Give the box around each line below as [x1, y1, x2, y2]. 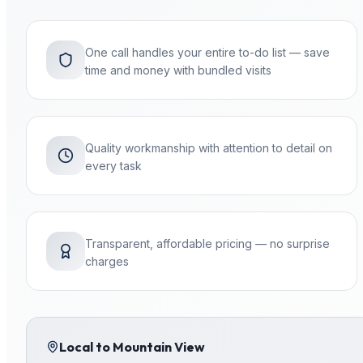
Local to [59, 339, 113, 355]
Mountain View [113, 339, 205, 355]
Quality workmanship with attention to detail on [85, 141, 332, 155]
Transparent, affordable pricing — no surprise [85, 237, 330, 250]
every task [85, 159, 142, 173]
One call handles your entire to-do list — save [85, 45, 330, 59]
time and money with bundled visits [85, 63, 271, 77]
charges [85, 254, 129, 268]
